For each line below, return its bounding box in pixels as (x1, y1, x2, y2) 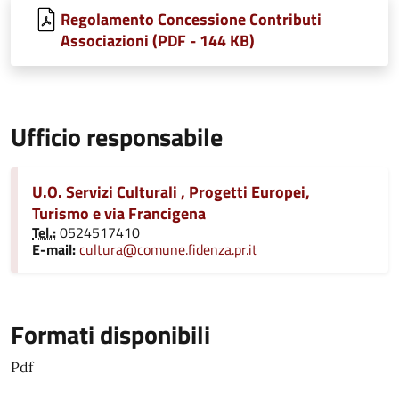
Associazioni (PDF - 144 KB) (61, 28, 255, 53)
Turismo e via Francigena (32, 201, 206, 225)
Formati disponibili (11, 315, 210, 354)
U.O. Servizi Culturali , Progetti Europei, (32, 180, 310, 204)
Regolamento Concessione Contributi (61, 7, 322, 31)
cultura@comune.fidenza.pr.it (79, 239, 257, 260)
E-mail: (32, 239, 76, 260)
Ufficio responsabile (11, 118, 223, 156)
